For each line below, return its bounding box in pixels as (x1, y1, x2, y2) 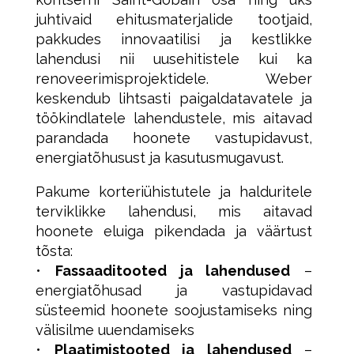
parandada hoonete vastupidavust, (36, 130, 312, 147)
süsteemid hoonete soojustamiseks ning (36, 302, 312, 319)
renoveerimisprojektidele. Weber (36, 70, 312, 88)
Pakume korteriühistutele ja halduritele (36, 183, 312, 201)
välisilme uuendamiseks (36, 322, 194, 339)
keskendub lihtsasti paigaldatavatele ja (36, 90, 312, 107)
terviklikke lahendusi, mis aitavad (36, 203, 312, 220)
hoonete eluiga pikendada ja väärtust (36, 223, 312, 240)
